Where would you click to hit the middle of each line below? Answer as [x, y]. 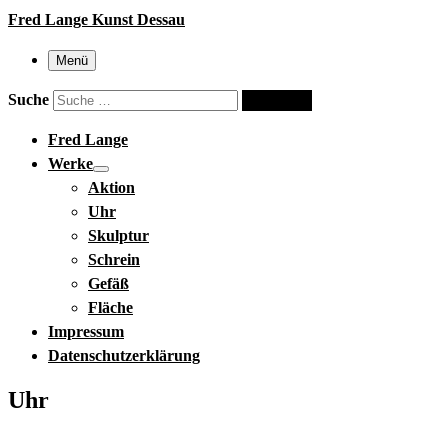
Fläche [110, 307]
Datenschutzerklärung [124, 355]
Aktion [111, 187]
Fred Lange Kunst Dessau [96, 19]
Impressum [86, 331]
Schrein [114, 259]
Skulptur [118, 235]
